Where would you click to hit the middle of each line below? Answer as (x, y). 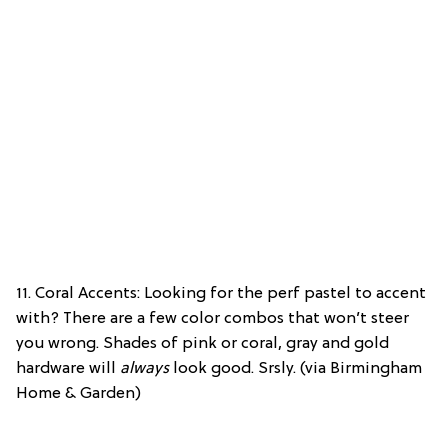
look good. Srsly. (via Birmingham (295, 368)
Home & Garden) (78, 393)
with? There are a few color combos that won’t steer (212, 318)
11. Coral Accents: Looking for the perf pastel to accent (221, 293)
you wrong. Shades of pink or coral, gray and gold (202, 343)
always (144, 368)
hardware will (68, 368)
